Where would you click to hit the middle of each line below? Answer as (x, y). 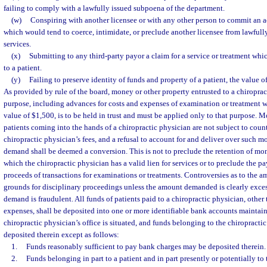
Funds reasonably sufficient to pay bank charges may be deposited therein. (146, 246)
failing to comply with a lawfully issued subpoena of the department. (114, 8)
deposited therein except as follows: (61, 235)
